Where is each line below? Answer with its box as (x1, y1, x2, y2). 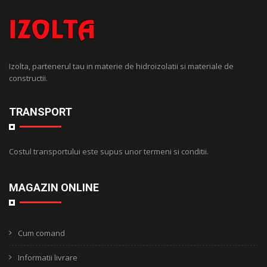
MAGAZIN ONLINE (9, 181, 99, 194)
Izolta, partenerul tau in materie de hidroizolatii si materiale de (9, 61, 234, 72)
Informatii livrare (18, 252, 77, 263)
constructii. (9, 73, 48, 84)
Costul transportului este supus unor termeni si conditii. (9, 146, 209, 157)
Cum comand (18, 228, 65, 239)
